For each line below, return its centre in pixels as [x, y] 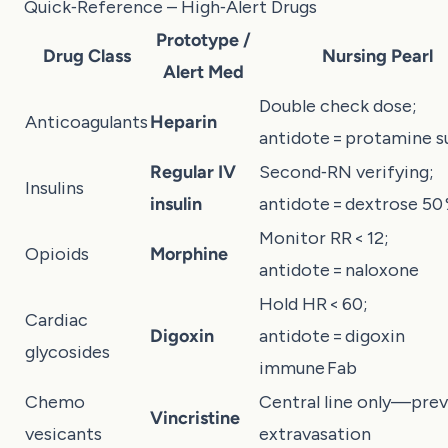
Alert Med [203, 71]
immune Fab [308, 367]
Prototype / [203, 39]
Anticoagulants [86, 121]
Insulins [54, 187]
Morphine [189, 253]
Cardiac [56, 319]
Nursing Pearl [377, 55]
